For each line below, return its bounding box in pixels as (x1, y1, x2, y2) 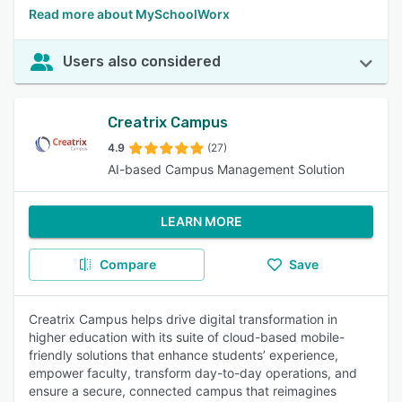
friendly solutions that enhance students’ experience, (29, 347, 338, 363)
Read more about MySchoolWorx (29, 6, 230, 22)
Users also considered (63, 53, 221, 70)
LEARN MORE (160, 214, 242, 229)
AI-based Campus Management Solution (108, 162, 345, 177)
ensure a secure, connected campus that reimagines (29, 383, 336, 398)
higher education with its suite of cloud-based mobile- (29, 329, 345, 345)
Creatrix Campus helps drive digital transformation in (29, 311, 337, 327)
